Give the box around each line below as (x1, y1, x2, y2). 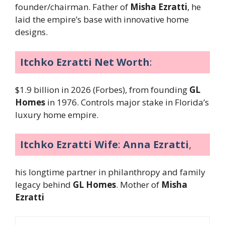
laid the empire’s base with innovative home (15, 14, 189, 26)
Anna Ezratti (123, 138, 189, 152)
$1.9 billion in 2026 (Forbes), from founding (15, 83, 189, 95)
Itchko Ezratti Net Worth (20, 55, 150, 69)
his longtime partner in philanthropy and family (15, 166, 205, 178)
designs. (15, 26, 48, 38)
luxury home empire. (15, 108, 98, 121)
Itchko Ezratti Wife (20, 138, 118, 152)
